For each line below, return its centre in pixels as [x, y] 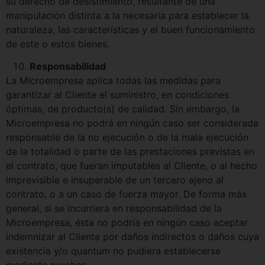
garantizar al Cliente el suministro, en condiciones [117, 94]
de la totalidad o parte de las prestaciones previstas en [130, 151]
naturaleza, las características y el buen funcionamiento [130, 29]
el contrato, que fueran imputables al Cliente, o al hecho [132, 165]
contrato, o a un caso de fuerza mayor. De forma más [126, 194]
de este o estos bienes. [58, 43]
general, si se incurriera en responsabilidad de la [114, 208]
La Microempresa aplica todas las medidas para [113, 80]
